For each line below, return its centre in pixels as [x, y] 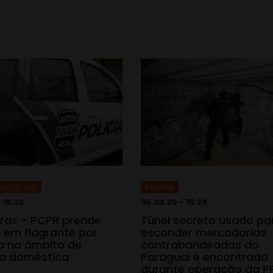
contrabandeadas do [200, 244]
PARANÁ [160, 187]
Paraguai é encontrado [204, 257]
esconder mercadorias [204, 232]
